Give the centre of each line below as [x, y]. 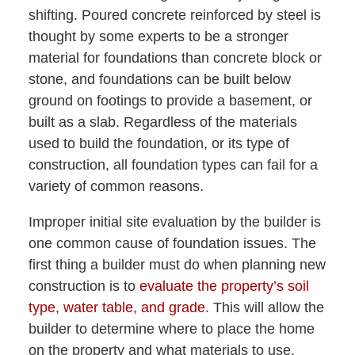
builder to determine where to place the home [171, 329]
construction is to [84, 286]
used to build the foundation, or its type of [158, 144]
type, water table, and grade [116, 308]
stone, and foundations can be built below [159, 80]
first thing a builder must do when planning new [177, 265]
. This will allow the [264, 308]
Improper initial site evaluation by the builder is [174, 222]
